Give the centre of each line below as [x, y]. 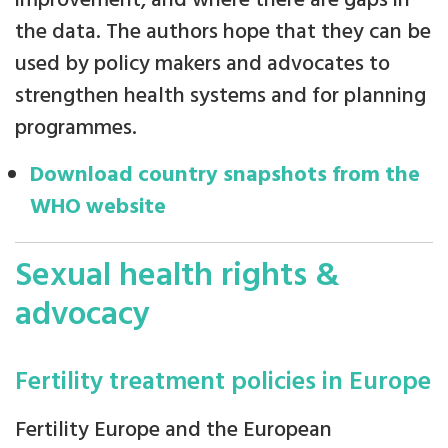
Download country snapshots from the [225, 175]
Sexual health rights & [177, 276]
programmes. [76, 128]
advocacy [82, 315]
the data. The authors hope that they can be [223, 32]
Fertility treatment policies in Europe [223, 382]
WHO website [98, 207]
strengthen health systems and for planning [220, 96]
